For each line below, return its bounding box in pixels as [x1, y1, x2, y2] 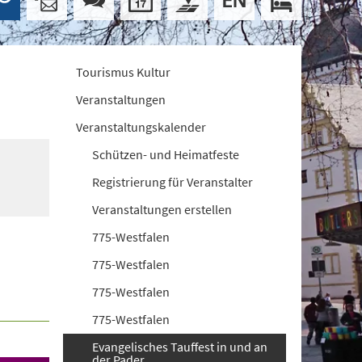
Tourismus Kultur [76, 64, 171, 80]
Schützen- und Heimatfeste [92, 146, 240, 162]
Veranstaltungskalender [76, 119, 207, 135]
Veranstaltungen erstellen [92, 201, 233, 217]
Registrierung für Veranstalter [92, 174, 254, 190]
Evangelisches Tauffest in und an [92, 339, 268, 355]
